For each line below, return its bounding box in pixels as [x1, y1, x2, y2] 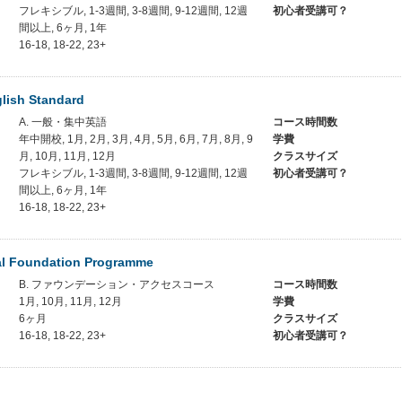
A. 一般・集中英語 [19, 116, 107, 128]
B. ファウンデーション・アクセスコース [19, 278, 214, 291]
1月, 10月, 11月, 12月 [19, 295, 122, 308]
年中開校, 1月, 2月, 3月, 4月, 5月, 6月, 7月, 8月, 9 [19, 133, 253, 145]
